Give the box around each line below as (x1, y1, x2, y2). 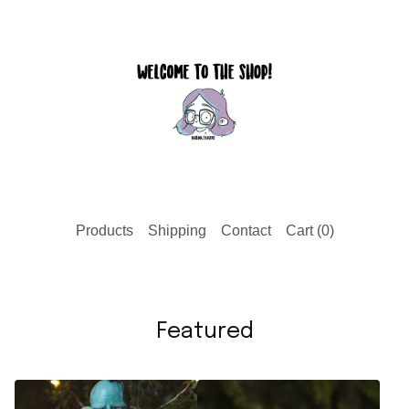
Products (75, 222, 133, 238)
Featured (155, 320, 254, 343)
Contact (220, 222, 271, 238)
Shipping (147, 222, 206, 238)
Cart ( (285, 222, 321, 238)
